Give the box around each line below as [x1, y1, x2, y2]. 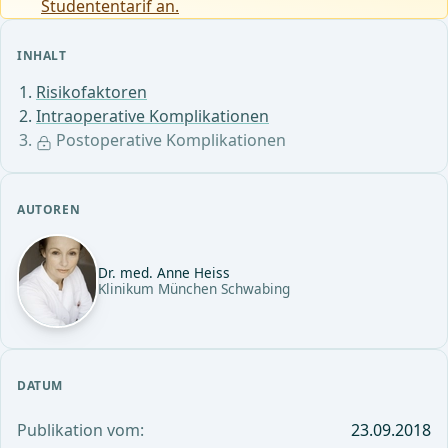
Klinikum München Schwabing [98, 279, 290, 299]
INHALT [17, 47, 67, 65]
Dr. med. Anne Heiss [98, 263, 230, 283]
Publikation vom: [17, 419, 144, 442]
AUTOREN [17, 201, 81, 219]
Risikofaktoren [36, 81, 147, 104]
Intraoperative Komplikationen [36, 105, 269, 128]
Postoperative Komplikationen [52, 129, 286, 152]
